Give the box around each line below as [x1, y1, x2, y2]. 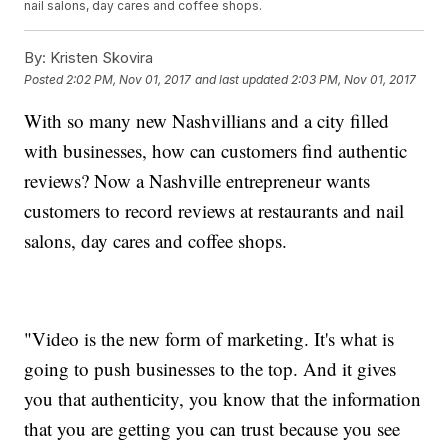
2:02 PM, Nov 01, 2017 [66, 71, 192, 87]
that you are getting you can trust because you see [24, 416, 401, 442]
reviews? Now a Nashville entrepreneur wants [24, 168, 371, 194]
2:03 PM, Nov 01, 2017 [291, 71, 417, 87]
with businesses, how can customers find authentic [24, 138, 408, 164]
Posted [24, 71, 67, 87]
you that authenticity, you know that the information [24, 386, 422, 412]
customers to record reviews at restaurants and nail [24, 198, 405, 224]
